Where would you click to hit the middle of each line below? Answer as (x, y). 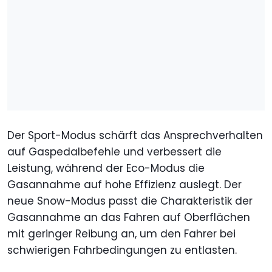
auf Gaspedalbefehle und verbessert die (114, 151)
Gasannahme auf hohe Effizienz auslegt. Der (124, 184)
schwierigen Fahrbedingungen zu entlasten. (122, 250)
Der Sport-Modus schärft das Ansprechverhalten (135, 135)
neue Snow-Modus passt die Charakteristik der (130, 201)
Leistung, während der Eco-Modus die (106, 168)
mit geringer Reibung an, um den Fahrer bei (121, 233)
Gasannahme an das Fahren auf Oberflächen (129, 217)
